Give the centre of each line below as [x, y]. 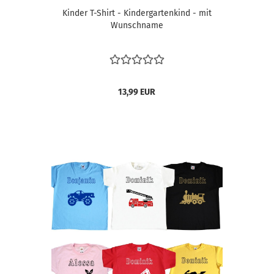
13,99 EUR [137, 92]
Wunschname [137, 25]
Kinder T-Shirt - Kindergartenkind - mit [137, 13]
